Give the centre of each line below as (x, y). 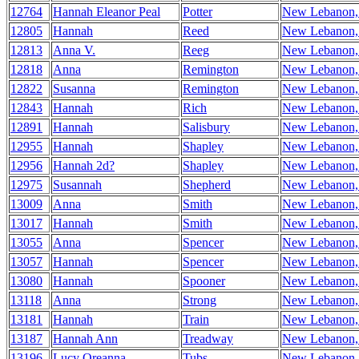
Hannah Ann (85, 339)
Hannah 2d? (84, 165)
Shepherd (207, 185)
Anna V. (74, 50)
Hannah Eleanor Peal (107, 12)
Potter (198, 12)
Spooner (204, 281)
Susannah (77, 185)
